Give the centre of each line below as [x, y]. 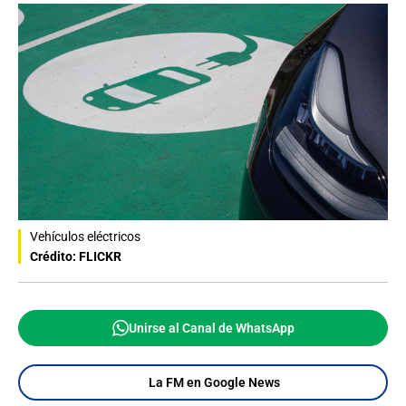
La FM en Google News [214, 382]
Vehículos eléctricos [85, 236]
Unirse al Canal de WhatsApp [211, 328]
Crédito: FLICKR [76, 256]
